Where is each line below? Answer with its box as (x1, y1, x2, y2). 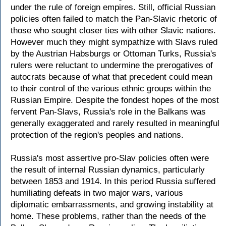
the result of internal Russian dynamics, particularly (11, 165, 205, 175)
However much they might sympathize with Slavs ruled (11, 37, 217, 47)
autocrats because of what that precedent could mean (11, 72, 212, 82)
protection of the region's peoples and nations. (11, 130, 184, 140)
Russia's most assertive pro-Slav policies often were (11, 153, 209, 163)
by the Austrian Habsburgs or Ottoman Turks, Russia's (11, 49, 216, 59)
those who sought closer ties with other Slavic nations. (11, 26, 216, 35)
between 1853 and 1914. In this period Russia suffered (11, 177, 215, 186)
